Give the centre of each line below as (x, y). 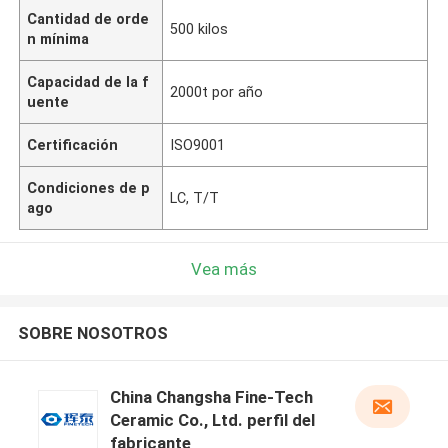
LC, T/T (195, 197)
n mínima (58, 38)
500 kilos (199, 28)
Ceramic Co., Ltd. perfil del (212, 420)
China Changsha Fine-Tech (211, 397)
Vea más (224, 268)
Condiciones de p (89, 187)
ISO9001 (198, 144)
